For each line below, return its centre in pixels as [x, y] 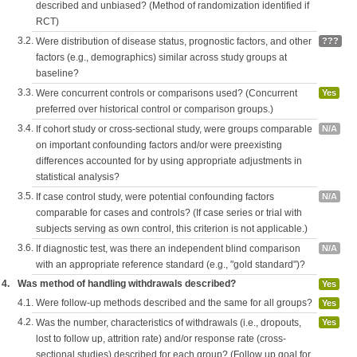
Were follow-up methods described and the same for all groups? [174, 303]
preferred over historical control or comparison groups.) [155, 109]
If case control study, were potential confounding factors [155, 197]
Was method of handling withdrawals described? [127, 284]
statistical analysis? [78, 177]
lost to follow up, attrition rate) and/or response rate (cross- [161, 339]
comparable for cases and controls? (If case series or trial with [169, 213]
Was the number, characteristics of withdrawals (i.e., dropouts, [169, 323]
